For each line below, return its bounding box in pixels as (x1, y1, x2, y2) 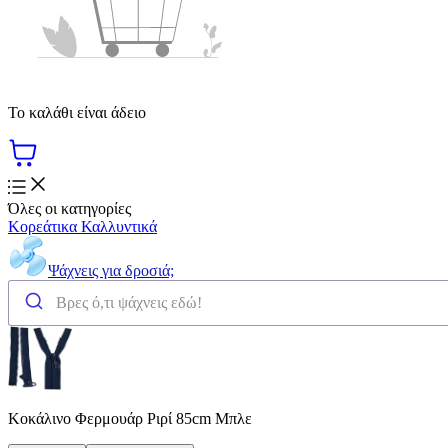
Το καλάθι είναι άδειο (8, 103, 146, 121)
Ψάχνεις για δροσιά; (48, 261, 174, 279)
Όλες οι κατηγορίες (8, 199, 131, 217)
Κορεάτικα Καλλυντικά (8, 217, 157, 235)
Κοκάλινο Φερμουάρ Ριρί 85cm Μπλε (8, 409, 252, 427)
